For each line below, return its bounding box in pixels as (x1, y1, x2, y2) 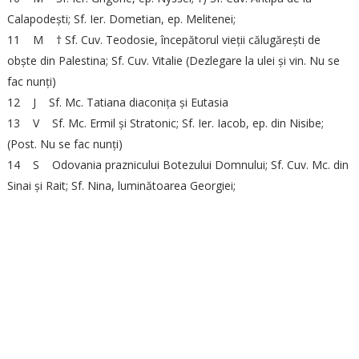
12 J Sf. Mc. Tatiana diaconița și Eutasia (6, 95, 228, 110)
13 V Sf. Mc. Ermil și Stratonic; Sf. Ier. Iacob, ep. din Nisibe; (6, 115, 324, 131)
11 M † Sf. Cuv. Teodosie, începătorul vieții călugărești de (6, 32, 321, 47)
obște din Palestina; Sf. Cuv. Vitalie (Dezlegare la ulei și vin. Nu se (6, 53, 340, 68)
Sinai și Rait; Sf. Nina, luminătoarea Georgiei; (6, 178, 236, 193)
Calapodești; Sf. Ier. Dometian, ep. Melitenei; (6, 11, 236, 26)
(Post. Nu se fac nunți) (6, 136, 123, 151)
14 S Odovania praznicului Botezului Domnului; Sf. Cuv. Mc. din (6, 157, 349, 172)
